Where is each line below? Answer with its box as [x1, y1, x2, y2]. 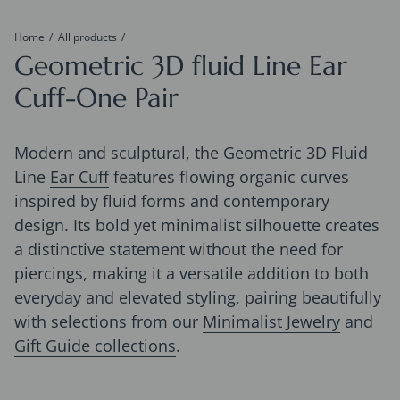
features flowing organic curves [109, 165, 349, 187]
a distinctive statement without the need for [14, 237, 343, 260]
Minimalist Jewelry [203, 310, 340, 332]
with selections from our [14, 310, 203, 332]
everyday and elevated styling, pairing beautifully [14, 286, 381, 308]
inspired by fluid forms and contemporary [14, 189, 329, 212]
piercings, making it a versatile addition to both [14, 262, 369, 284]
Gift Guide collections [14, 334, 176, 356]
